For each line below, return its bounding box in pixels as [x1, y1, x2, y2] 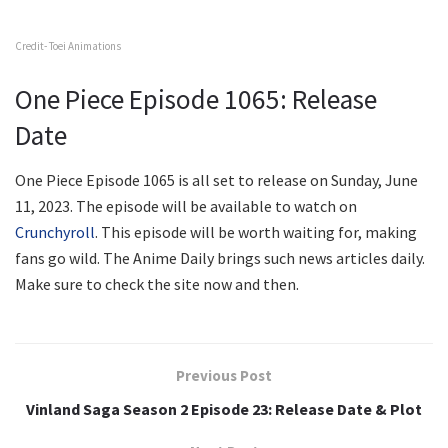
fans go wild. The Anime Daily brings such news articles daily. [15, 247, 425, 268]
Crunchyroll [15, 221, 95, 242]
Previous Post [176, 365, 272, 385]
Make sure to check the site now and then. [15, 273, 299, 294]
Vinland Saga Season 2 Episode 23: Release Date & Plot [26, 398, 422, 419]
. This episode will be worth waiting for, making [95, 221, 417, 242]
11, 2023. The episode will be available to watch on [15, 195, 357, 216]
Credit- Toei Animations [15, 38, 121, 53]
